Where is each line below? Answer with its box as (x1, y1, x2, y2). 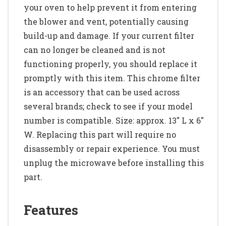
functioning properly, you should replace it (24, 58, 197, 69)
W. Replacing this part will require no (24, 129, 176, 140)
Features (24, 201, 78, 218)
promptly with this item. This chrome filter (24, 72, 200, 83)
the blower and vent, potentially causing (24, 16, 189, 27)
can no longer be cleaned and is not (24, 44, 165, 55)
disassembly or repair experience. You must (24, 143, 200, 154)
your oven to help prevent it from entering (24, 2, 197, 13)
